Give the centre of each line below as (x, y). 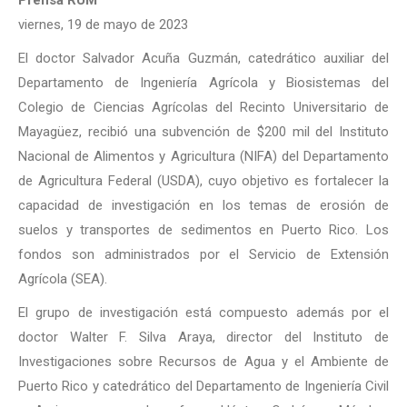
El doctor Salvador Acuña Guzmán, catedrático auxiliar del (203, 58)
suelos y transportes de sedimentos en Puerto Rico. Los (203, 230)
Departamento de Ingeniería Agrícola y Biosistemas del (203, 83)
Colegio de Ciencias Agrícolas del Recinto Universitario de (203, 107)
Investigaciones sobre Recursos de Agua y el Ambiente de (203, 362)
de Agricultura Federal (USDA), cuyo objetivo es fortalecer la (203, 181)
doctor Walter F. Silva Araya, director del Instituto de (203, 337)
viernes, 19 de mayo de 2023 (103, 25)
